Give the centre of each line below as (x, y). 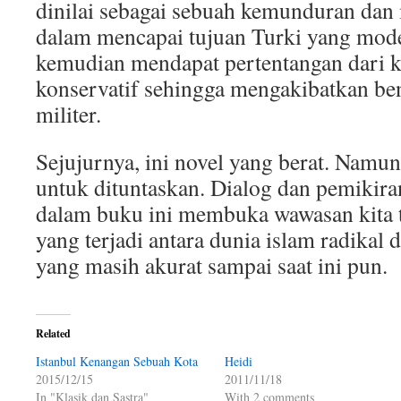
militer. (68, 114)
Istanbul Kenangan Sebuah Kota (117, 361)
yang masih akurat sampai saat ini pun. (212, 265)
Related (53, 333)
